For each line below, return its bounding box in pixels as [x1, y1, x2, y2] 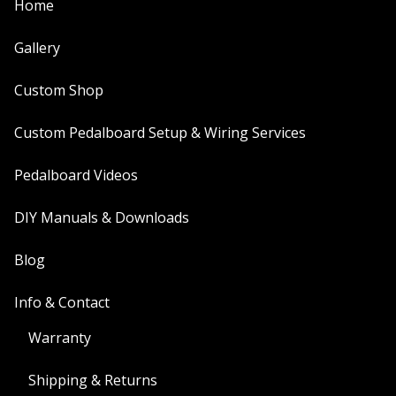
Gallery [14, 38, 60, 58]
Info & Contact [14, 293, 110, 313]
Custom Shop [14, 80, 103, 101]
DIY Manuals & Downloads [14, 208, 189, 228]
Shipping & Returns [28, 370, 157, 391]
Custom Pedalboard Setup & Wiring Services [14, 123, 306, 143]
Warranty [28, 328, 91, 348]
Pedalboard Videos [14, 165, 138, 186]
